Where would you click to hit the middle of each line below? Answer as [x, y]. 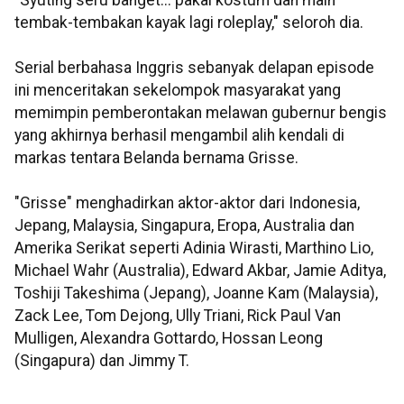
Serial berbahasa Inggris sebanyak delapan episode [194, 68]
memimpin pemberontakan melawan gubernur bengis [201, 113]
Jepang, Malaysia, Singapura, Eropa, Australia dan [184, 226]
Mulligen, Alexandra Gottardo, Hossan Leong [169, 339]
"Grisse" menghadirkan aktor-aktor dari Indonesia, [187, 203]
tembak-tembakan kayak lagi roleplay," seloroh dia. [189, 23]
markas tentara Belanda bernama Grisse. [156, 158]
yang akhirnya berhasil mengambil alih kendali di [179, 136]
